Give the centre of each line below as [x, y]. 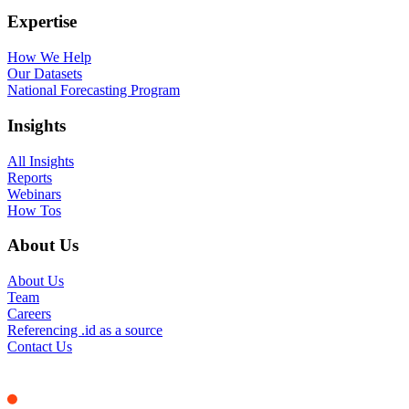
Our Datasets [45, 74]
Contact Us [40, 346]
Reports [30, 177]
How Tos [34, 210]
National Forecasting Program [94, 90]
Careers [29, 313]
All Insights [41, 161]
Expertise [42, 22]
